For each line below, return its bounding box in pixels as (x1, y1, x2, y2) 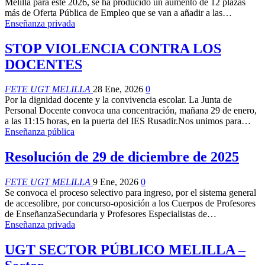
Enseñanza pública (5, 127, 75, 137)
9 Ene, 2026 (93, 177, 138, 188)
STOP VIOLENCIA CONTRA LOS (5, 40, 221, 56)
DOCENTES (5, 56, 82, 72)
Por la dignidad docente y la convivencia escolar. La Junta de (5, 95, 232, 105)
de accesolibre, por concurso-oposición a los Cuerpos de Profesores (5, 198, 256, 209)
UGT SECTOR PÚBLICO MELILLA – (5, 242, 245, 258)
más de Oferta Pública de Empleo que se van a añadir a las (5, 7, 222, 18)
